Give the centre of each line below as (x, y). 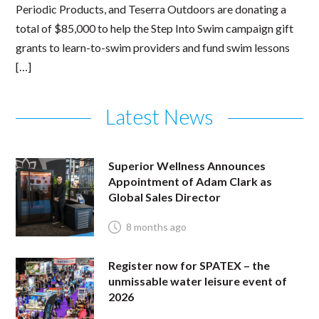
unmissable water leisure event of (198, 281)
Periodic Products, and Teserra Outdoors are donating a (151, 9)
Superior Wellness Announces (187, 165)
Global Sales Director (165, 197)
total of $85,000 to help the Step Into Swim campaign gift (155, 28)
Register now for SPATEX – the (189, 266)
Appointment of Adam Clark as (190, 181)
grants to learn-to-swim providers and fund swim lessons (153, 47)
